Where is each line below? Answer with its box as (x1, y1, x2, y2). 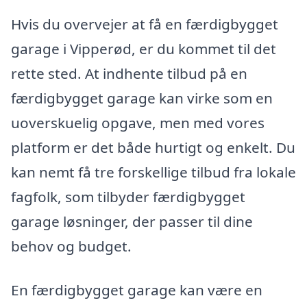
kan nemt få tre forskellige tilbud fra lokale (11, 162, 296, 182)
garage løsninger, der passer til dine (11, 212, 253, 232)
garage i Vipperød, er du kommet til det (11, 39, 276, 59)
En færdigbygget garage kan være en (11, 280, 262, 299)
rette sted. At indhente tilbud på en (11, 64, 247, 84)
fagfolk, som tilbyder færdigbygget (11, 187, 245, 207)
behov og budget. (11, 236, 132, 256)
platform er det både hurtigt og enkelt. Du (11, 138, 295, 158)
